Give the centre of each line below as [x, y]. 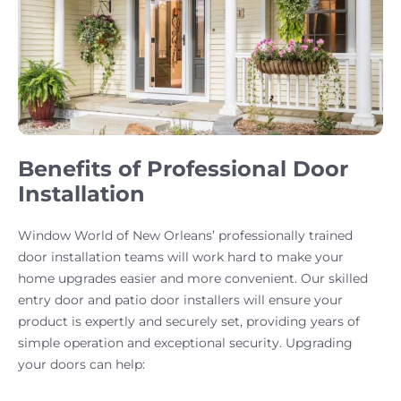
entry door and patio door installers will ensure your [180, 300]
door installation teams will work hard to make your [181, 257]
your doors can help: [81, 365]
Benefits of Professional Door [183, 169]
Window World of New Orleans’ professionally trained [185, 236]
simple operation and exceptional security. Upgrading [185, 343]
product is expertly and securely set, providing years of [189, 322]
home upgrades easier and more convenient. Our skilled [193, 279]
